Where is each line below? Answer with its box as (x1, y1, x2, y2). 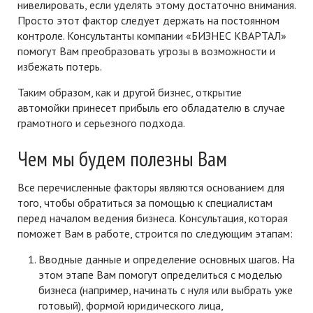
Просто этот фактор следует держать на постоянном (17, 13, 279, 27)
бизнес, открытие (158, 85, 242, 99)
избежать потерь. (17, 59, 104, 73)
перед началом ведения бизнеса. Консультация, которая (17, 211, 288, 225)
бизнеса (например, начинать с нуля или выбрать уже (38, 283, 293, 297)
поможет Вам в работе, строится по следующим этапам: (17, 226, 293, 240)
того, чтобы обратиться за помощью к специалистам (17, 196, 272, 210)
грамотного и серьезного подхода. (17, 116, 187, 130)
